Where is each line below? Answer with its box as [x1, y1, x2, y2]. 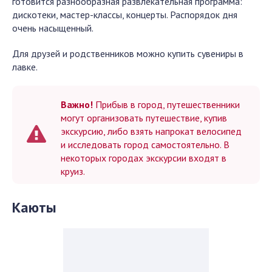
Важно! [61, 98, 93, 110]
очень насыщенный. [12, 22, 93, 34]
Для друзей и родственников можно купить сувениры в [12, 47, 243, 59]
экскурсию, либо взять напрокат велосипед [61, 125, 242, 137]
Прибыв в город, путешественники [93, 98, 240, 110]
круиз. [61, 165, 85, 177]
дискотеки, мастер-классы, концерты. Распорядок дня [12, 8, 237, 21]
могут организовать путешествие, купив [61, 112, 227, 124]
